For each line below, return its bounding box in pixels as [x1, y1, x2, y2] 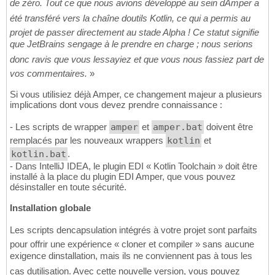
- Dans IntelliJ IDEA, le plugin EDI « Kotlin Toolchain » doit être [10, 161, 257, 172]
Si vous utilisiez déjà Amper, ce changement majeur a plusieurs [10, 89, 262, 100]
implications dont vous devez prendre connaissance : [10, 99, 222, 110]
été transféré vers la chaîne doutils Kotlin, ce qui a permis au [10, 13, 250, 24]
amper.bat [153, 122, 203, 133]
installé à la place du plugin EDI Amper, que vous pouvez [10, 171, 236, 182]
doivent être [204, 122, 253, 133]
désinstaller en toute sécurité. [10, 182, 126, 193]
